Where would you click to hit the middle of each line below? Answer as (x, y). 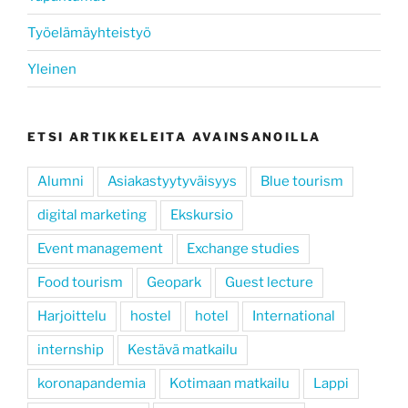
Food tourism (80, 282)
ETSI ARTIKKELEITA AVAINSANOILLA (174, 137)
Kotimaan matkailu (229, 383)
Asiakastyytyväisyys (172, 181)
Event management (100, 248)
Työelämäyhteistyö (89, 32)
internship (71, 349)
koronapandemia (92, 383)
